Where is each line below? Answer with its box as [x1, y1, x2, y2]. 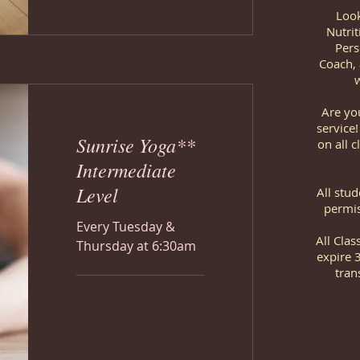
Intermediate [76, 157, 176, 182]
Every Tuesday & [76, 218, 175, 235]
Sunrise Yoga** [76, 132, 195, 157]
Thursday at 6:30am [76, 237, 196, 255]
